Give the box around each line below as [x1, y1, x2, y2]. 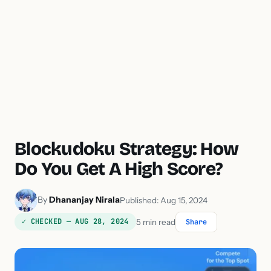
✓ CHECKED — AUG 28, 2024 [22, 217, 129, 227]
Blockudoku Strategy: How [15, 137, 238, 160]
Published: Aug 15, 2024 [120, 195, 207, 205]
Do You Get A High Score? [15, 157, 223, 180]
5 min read [135, 217, 175, 227]
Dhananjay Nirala [49, 194, 120, 206]
